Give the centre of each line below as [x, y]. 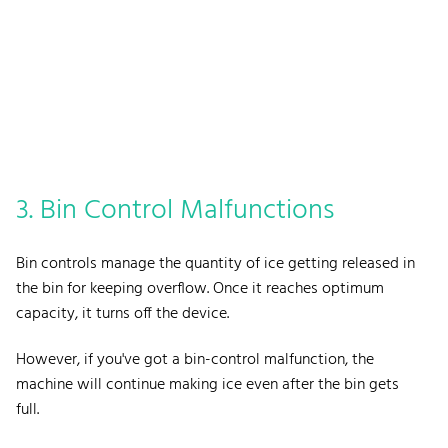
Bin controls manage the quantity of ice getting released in [215, 263]
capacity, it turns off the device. [124, 313]
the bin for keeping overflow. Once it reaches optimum [200, 288]
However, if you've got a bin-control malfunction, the [195, 359]
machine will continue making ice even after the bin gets [207, 384]
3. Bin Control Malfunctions [178, 210]
